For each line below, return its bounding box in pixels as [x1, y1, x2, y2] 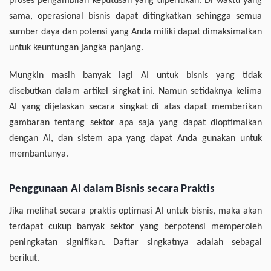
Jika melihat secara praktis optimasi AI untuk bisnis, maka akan [9, 206, 262, 217]
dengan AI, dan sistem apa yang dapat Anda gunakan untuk [9, 134, 262, 144]
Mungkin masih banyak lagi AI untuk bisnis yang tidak [9, 71, 262, 81]
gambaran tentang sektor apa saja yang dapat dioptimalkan [9, 118, 262, 128]
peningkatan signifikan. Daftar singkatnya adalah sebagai [9, 238, 262, 248]
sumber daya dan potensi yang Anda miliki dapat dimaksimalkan [9, 27, 262, 38]
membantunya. [9, 149, 68, 160]
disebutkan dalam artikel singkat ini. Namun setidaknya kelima [9, 87, 262, 97]
